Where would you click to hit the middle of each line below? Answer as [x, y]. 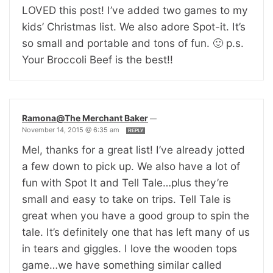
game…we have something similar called [122, 264]
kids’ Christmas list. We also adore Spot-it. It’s [134, 26]
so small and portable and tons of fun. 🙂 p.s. [133, 43]
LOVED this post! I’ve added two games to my [135, 10]
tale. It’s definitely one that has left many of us [136, 232]
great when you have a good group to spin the [136, 215]
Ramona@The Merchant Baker [85, 118]
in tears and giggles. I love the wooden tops [129, 248]
